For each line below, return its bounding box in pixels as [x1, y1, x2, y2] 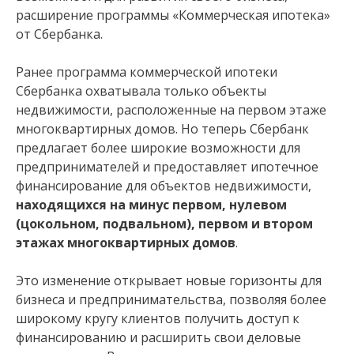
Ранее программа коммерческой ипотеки [16, 63, 277, 81]
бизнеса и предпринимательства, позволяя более [16, 291, 326, 309]
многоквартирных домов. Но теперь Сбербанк [16, 120, 309, 138]
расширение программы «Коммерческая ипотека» [16, 6, 330, 24]
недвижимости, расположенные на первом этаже [16, 101, 326, 119]
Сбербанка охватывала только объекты [16, 82, 266, 100]
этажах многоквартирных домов [16, 234, 235, 252]
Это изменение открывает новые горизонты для [16, 272, 322, 290]
